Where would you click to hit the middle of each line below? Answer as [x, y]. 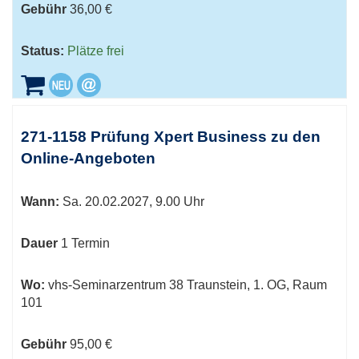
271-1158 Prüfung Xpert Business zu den [171, 137]
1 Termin [85, 243]
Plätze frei [96, 51]
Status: [42, 51]
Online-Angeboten [88, 158]
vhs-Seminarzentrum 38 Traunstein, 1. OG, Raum [186, 285]
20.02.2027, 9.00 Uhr [143, 202]
